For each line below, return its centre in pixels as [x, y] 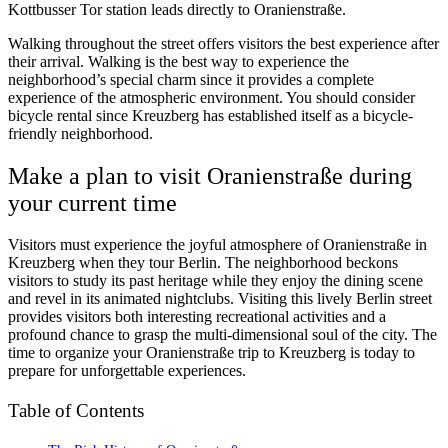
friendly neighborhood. [80, 133]
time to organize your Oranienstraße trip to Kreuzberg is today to [211, 353]
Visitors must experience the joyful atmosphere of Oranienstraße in [217, 245]
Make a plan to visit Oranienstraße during [210, 175]
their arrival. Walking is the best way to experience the [178, 61]
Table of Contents [76, 410]
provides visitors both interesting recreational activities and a [197, 317]
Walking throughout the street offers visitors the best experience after [223, 43]
